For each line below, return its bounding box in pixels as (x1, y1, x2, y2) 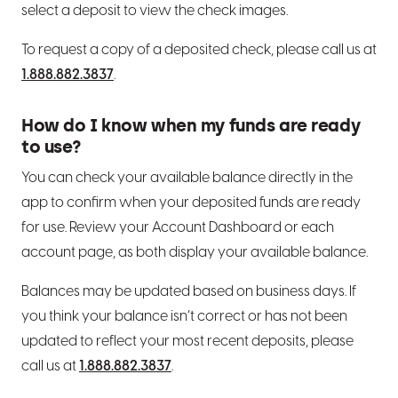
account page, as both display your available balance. (21, 245, 368, 261)
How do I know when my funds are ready (21, 118, 361, 137)
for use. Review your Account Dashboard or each (21, 220, 334, 236)
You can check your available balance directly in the (21, 171, 353, 187)
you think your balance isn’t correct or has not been (21, 309, 347, 325)
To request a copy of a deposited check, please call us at (21, 43, 377, 59)
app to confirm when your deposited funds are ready (21, 195, 361, 211)
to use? (21, 139, 82, 158)
